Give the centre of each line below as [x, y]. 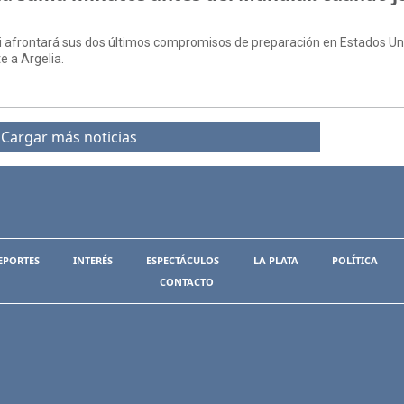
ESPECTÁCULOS [183, 260]
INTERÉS [93, 260]
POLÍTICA [354, 260]
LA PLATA [275, 260]
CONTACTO [186, 281]
